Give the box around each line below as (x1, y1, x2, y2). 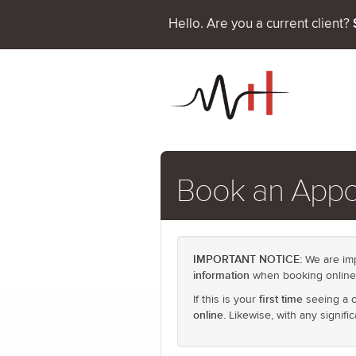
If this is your (193, 294, 259, 305)
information (193, 269, 250, 282)
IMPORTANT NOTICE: (193, 253, 302, 266)
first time (259, 292, 303, 306)
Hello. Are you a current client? (168, 17, 353, 31)
